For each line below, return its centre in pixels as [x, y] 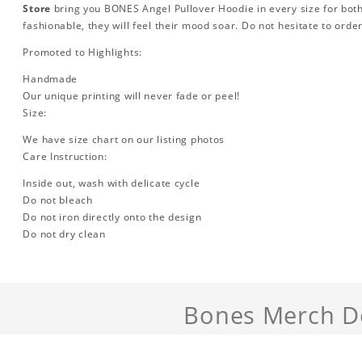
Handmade [51, 78]
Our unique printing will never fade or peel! [132, 95]
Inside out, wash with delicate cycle [112, 183]
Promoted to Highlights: [82, 52]
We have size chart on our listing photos [124, 139]
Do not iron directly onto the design [112, 217]
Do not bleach [58, 200]
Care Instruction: [65, 156]
